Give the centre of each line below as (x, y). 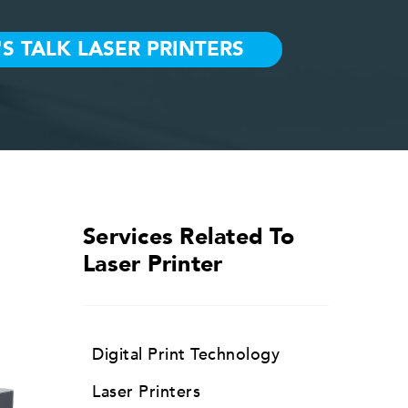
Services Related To (189, 237)
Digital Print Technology (186, 355)
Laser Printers (146, 392)
